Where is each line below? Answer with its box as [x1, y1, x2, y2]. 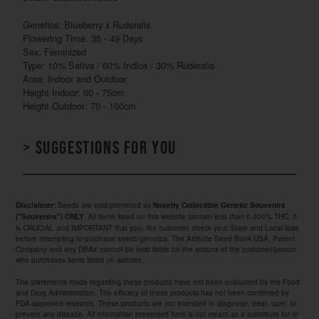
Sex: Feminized [23, 44, 87, 58]
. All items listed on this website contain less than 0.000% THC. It [84, 210, 298, 221]
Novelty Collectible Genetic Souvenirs [153, 199, 286, 210]
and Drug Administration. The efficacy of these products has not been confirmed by [16, 286, 290, 298]
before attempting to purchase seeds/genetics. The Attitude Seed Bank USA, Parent [16, 232, 296, 244]
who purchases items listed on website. [16, 253, 145, 265]
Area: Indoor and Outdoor [23, 71, 130, 85]
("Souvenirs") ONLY [16, 211, 85, 221]
